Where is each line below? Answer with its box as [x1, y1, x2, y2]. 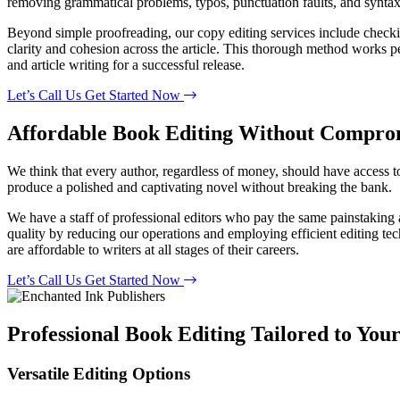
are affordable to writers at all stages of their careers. [7, 241, 299, 257]
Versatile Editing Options [7, 363, 190, 383]
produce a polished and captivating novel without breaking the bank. [7, 179, 392, 195]
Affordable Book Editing [7, 121, 238, 145]
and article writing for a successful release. [7, 56, 245, 72]
